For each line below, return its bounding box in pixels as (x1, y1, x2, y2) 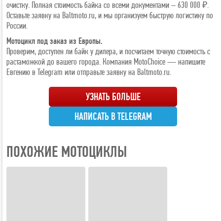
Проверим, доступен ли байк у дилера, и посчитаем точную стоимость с (6, 45, 210, 56)
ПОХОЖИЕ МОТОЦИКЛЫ (6, 142, 127, 160)
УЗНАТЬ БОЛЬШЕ (85, 90, 141, 103)
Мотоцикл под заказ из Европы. (6, 35, 103, 46)
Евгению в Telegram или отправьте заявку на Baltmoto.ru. (6, 66, 171, 77)
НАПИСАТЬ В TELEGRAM (74, 110, 152, 122)
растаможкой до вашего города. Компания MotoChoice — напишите (6, 56, 205, 67)
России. (6, 20, 28, 31)
